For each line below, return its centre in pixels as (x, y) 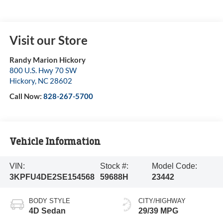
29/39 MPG (158, 211)
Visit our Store (48, 40)
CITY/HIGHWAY (162, 201)
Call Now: (26, 96)
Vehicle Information (55, 141)
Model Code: (175, 166)
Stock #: (114, 166)
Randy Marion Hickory (47, 60)
